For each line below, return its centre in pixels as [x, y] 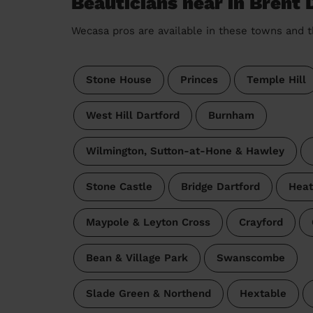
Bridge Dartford [220, 186]
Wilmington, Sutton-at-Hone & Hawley [185, 151]
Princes [199, 79]
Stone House [118, 79]
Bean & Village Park [137, 257]
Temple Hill [276, 79]
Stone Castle [119, 186]
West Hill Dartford [132, 115]
